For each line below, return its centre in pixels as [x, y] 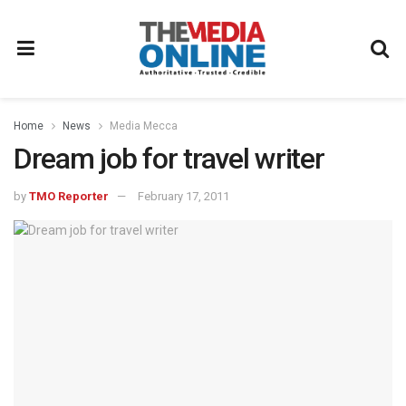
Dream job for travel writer [169, 159]
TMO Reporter [69, 196]
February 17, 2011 [184, 196]
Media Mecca [144, 126]
